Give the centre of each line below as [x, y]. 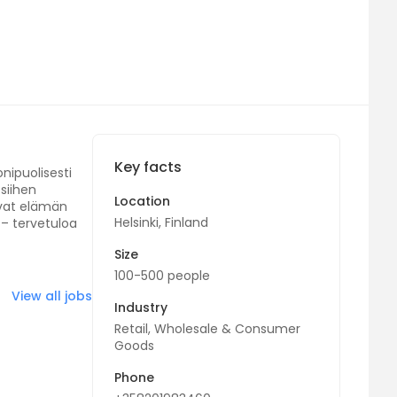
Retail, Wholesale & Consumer [207, 329]
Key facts [148, 167]
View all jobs [52, 296]
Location [142, 201]
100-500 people [162, 276]
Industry [141, 307]
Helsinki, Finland [161, 222]
